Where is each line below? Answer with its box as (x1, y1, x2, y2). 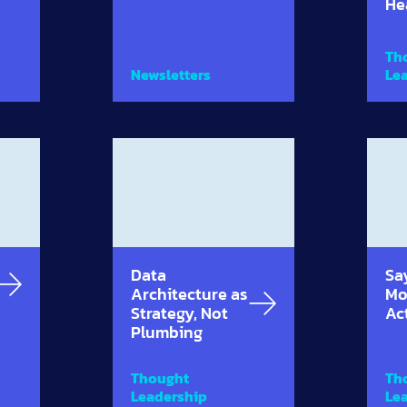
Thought (130, 366, 189, 389)
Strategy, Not (130, 300, 228, 325)
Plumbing (130, 319, 203, 344)
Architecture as (130, 281, 247, 306)
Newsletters (130, 63, 211, 85)
